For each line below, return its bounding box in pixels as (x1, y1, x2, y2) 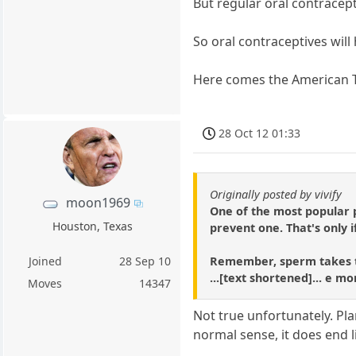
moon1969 (66, 194, 131, 212)
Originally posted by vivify (210, 186, 342, 202)
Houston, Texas (52, 219, 133, 234)
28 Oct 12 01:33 (219, 125, 301, 141)
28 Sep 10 (119, 253, 172, 269)
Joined (28, 253, 62, 269)
